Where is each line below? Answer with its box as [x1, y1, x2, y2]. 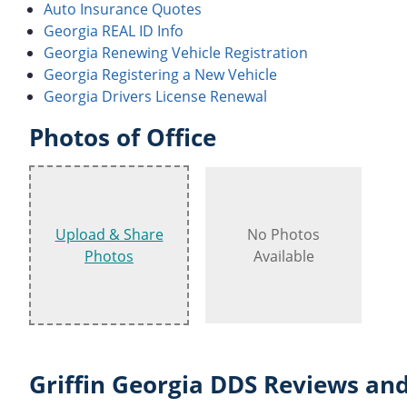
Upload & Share [55, 223, 164, 244]
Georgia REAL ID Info [44, 20, 184, 41]
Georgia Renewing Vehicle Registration [44, 42, 308, 63]
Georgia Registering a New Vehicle [44, 64, 277, 84]
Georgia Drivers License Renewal [44, 85, 267, 106]
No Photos [247, 223, 320, 244]
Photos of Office [29, 121, 216, 154]
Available [253, 245, 314, 266]
